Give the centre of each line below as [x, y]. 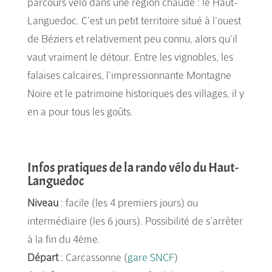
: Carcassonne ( [93, 257]
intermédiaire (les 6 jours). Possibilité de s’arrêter [135, 220]
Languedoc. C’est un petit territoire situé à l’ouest [134, 20]
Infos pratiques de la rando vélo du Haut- [133, 167]
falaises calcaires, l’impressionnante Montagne [129, 75]
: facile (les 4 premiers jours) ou [128, 202]
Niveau [42, 202]
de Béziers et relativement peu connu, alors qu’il [132, 38]
